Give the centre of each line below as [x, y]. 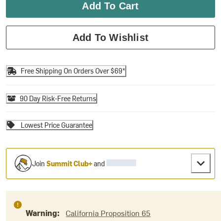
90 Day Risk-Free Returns [58, 98]
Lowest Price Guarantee [57, 125]
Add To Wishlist [110, 37]
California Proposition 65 [108, 212]
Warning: [44, 212]
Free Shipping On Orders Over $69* [73, 71]
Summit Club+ [70, 163]
